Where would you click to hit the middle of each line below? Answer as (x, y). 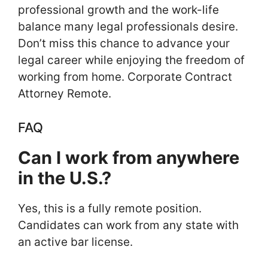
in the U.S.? (65, 178)
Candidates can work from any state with (128, 226)
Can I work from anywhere (129, 158)
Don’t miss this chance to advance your (124, 43)
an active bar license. (75, 242)
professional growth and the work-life (118, 10)
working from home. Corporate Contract (125, 77)
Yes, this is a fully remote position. (110, 209)
